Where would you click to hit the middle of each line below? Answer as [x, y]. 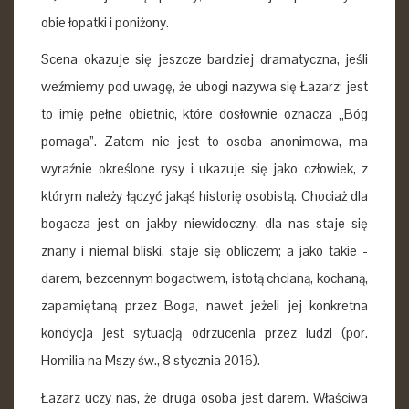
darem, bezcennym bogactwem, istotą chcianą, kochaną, [204, 278]
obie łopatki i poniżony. [105, 22]
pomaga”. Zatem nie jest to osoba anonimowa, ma [204, 141]
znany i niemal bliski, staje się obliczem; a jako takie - [204, 251]
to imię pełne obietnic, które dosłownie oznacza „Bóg [204, 114]
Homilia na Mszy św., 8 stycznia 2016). [151, 360]
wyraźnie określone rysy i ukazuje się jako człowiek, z [204, 168]
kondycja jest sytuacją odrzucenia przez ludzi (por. [204, 333]
